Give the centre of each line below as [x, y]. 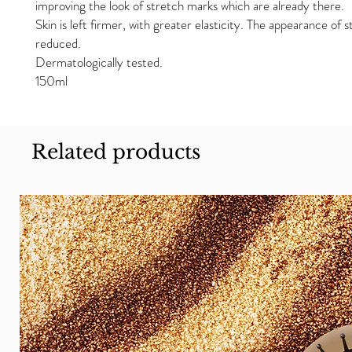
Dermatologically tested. [99, 62]
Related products [116, 152]
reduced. [58, 43]
